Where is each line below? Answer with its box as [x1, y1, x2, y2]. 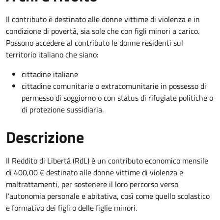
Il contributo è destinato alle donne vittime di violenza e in [6, 13, 200, 26]
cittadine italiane [22, 68, 78, 81]
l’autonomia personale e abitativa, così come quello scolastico [6, 190, 210, 202]
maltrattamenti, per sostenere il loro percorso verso [6, 178, 178, 191]
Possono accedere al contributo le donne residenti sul [6, 37, 183, 49]
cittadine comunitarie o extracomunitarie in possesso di [22, 80, 206, 92]
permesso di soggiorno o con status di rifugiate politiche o [22, 92, 213, 104]
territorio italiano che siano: [6, 49, 98, 61]
